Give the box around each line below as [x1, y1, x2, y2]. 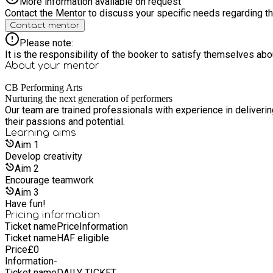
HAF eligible [57, 232, 109, 244]
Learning [5, 127, 52, 138]
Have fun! [5, 197, 46, 210]
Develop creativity [5, 150, 82, 162]
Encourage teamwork [5, 174, 94, 186]
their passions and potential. [5, 115, 125, 127]
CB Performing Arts [5, 82, 82, 93]
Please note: [19, 37, 73, 49]
